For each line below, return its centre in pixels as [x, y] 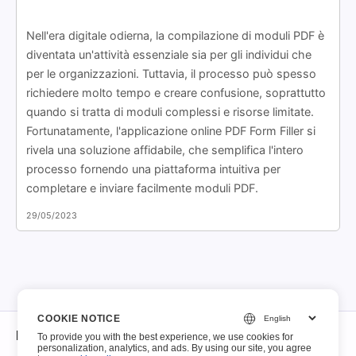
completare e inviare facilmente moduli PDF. [142, 188]
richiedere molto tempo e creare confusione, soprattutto [176, 92]
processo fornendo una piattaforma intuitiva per [153, 168]
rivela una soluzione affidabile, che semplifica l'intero [165, 149]
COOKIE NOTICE [79, 318]
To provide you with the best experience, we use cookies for [166, 337]
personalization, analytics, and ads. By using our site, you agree [175, 348]
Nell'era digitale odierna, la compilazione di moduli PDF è [175, 35]
